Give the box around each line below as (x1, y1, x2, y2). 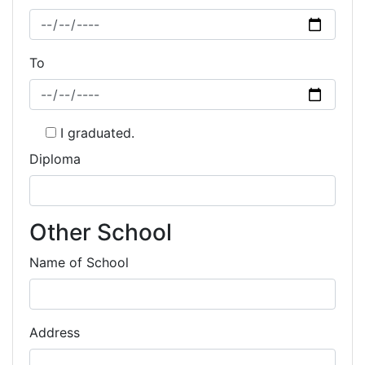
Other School (29, 218, 172, 246)
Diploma (29, 151, 81, 167)
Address (29, 324, 80, 341)
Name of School (29, 254, 129, 270)
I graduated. (60, 125, 134, 141)
